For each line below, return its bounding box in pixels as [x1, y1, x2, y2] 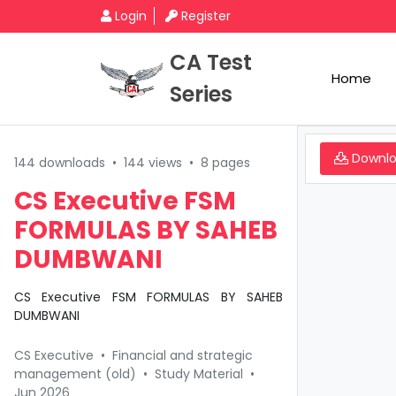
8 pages [201, 154, 250, 171]
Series [170, 80, 232, 109]
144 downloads [14, 154, 105, 171]
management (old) [14, 365, 136, 383]
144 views [124, 154, 182, 171]
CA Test [170, 48, 252, 77]
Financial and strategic [112, 346, 253, 364]
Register [181, 7, 231, 25]
